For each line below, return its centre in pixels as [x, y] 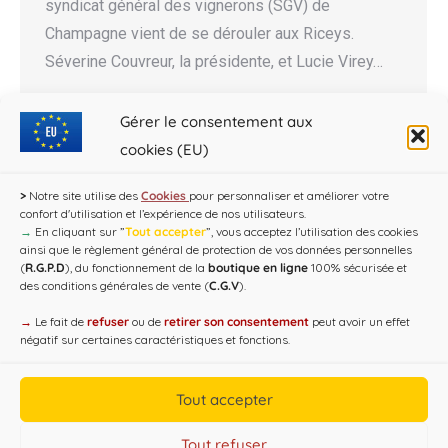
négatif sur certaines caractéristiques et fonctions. [155, 339]
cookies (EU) [164, 149]
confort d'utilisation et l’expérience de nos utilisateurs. [163, 213]
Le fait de [59, 321]
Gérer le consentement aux [216, 121]
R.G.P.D [45, 267]
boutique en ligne [258, 267]
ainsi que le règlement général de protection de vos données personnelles [216, 249]
